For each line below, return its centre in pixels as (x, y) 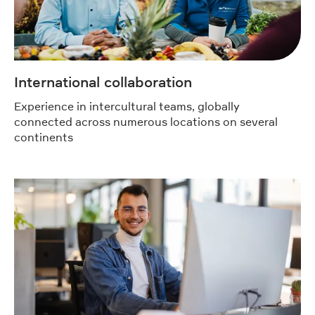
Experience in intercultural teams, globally (127, 106)
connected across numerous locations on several (146, 122)
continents (44, 137)
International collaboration (103, 82)
